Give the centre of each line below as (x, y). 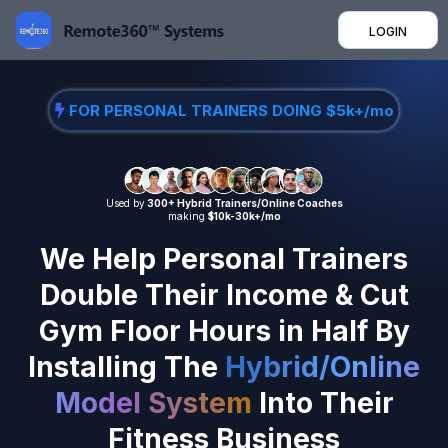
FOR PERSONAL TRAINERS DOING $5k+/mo (231, 110)
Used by (125, 203)
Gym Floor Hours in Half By (224, 331)
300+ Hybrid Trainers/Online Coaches (243, 203)
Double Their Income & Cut (224, 295)
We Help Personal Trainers (224, 259)
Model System (153, 403)
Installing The (126, 367)
